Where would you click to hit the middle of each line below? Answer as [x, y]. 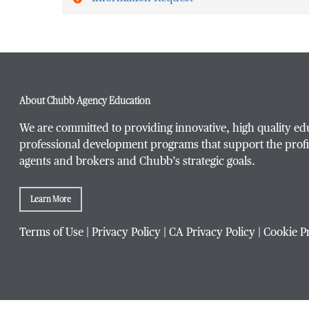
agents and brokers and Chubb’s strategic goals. [137, 162]
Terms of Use [51, 233]
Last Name [99, 103]
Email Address [109, 177]
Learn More [51, 199]
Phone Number [111, 251]
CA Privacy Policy [212, 233]
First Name [100, 30]
